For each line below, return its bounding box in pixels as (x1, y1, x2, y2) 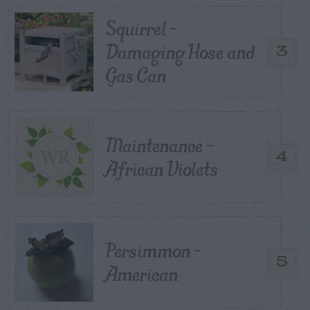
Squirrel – (106, 12, 177, 44)
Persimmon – (106, 234, 201, 266)
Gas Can (106, 59, 166, 91)
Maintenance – (106, 129, 214, 161)
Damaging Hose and (106, 35, 254, 68)
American (106, 257, 178, 290)
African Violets (106, 152, 218, 185)
